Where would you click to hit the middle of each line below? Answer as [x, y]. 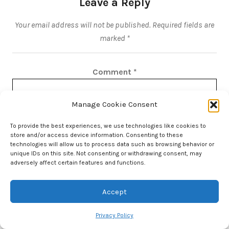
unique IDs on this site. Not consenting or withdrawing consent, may [106, 153]
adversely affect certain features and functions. [78, 163]
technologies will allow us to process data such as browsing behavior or [112, 144]
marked [113, 38]
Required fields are [183, 25]
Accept [114, 191]
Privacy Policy [114, 215]
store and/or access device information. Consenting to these [97, 135]
